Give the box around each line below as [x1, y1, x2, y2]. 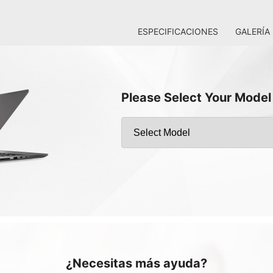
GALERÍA [235, 26, 270, 37]
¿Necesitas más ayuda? [66, 256, 207, 271]
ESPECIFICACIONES [138, 26, 218, 37]
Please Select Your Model [121, 90, 271, 105]
